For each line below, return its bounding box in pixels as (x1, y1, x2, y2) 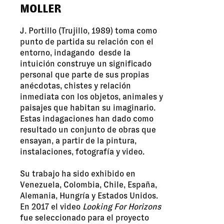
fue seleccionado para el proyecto (20, 213, 149, 223)
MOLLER (20, 2, 61, 15)
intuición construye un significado (20, 59, 151, 69)
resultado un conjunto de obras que (20, 125, 156, 135)
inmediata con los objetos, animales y (20, 92, 163, 102)
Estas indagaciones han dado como (20, 114, 153, 124)
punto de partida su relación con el (20, 37, 153, 47)
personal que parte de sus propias (20, 70, 149, 80)
